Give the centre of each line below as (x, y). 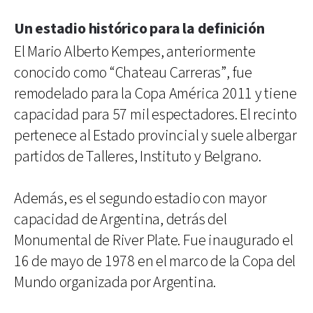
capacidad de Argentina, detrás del (121, 219)
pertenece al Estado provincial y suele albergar (155, 136)
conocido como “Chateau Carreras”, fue (133, 73)
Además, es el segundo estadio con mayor (140, 198)
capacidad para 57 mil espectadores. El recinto (155, 115)
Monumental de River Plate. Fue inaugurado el (154, 240)
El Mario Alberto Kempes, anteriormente (135, 52)
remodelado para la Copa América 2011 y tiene (155, 94)
